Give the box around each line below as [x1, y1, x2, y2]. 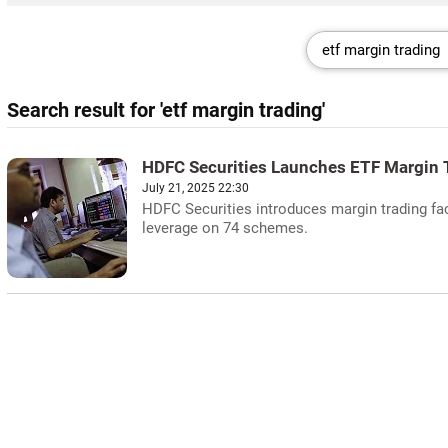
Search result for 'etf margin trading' [7, 99, 325, 122]
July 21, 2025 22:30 [142, 181, 249, 195]
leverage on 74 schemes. [142, 219, 308, 237]
